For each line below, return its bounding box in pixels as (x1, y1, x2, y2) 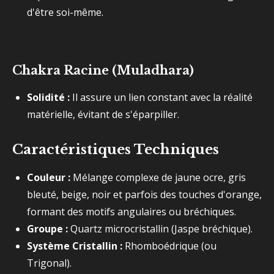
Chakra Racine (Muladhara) (12, 63, 194, 78)
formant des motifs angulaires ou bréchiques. (27, 205, 236, 218)
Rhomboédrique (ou (122, 239, 217, 253)
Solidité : (27, 91, 70, 104)
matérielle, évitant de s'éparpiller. (27, 108, 179, 121)
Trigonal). (27, 256, 72, 270)
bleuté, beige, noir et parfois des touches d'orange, (27, 188, 262, 201)
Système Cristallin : (27, 239, 122, 253)
